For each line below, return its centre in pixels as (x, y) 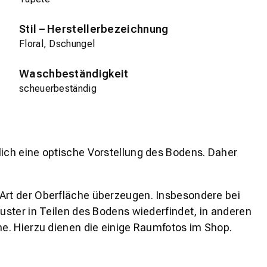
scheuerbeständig (58, 89)
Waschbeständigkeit (74, 74)
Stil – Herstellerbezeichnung (94, 29)
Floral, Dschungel (57, 44)
